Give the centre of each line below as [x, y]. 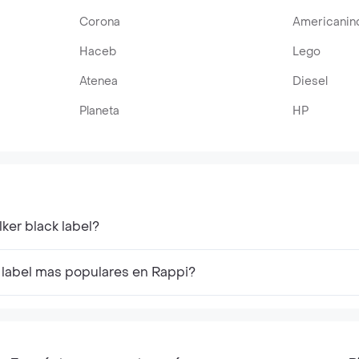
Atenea [99, 81]
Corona [100, 22]
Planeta [100, 111]
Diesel [310, 81]
